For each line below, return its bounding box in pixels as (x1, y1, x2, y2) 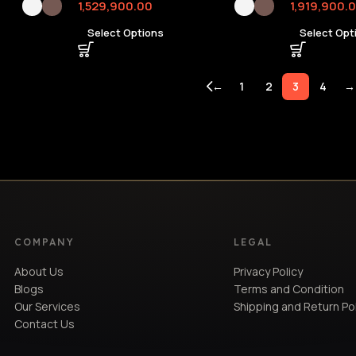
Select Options (87, 25, 164, 41)
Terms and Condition (234, 281, 345, 297)
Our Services (14, 299, 81, 315)
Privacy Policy (234, 264, 304, 280)
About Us (14, 264, 64, 280)
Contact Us (14, 316, 75, 332)
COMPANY (14, 236, 75, 249)
